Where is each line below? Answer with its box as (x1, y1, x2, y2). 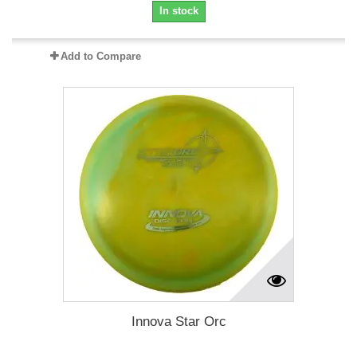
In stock (159, 4, 198, 17)
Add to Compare (60, 49, 141, 62)
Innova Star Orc (131, 313, 226, 329)
